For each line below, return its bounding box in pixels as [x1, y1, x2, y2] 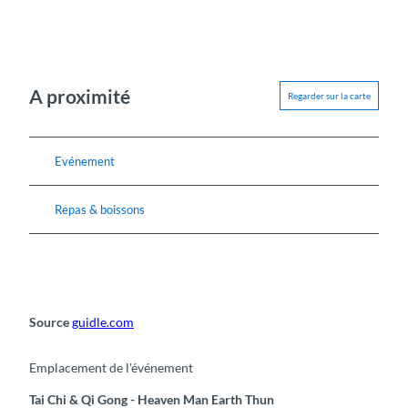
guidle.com [72, 314, 134, 331]
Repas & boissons [55, 202, 145, 218]
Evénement [55, 154, 115, 169]
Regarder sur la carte [288, 90, 371, 102]
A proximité [29, 84, 130, 107]
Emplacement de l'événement [29, 359, 193, 375]
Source [29, 314, 72, 331]
